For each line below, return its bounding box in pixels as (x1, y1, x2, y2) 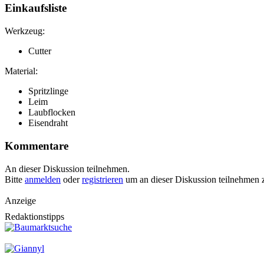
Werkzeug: (5, 26, 45, 37)
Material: (5, 66, 38, 77)
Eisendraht (28, 118, 68, 128)
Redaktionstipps (5, 211, 64, 222)
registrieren (82, 174, 123, 184)
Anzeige (5, 195, 36, 206)
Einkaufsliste (5, 2, 67, 15)
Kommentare (5, 139, 68, 152)
